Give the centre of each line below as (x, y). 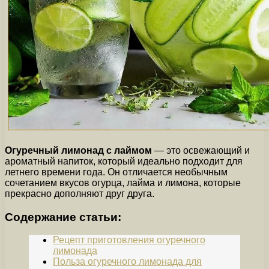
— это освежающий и (201, 150)
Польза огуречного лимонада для (127, 262)
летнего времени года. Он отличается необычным (116, 172)
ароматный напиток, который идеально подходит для (124, 161)
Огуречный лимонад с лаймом (78, 150)
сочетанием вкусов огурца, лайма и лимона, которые (123, 183)
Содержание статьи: (63, 217)
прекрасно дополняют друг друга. (80, 193)
